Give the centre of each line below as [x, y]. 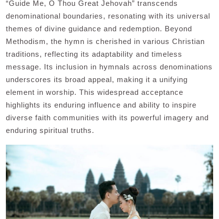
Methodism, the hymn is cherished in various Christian [105, 42]
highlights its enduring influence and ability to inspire [101, 105]
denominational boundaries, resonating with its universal [108, 16]
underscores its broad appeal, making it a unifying [97, 80]
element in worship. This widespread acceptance [95, 92]
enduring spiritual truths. [50, 131]
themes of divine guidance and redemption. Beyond [99, 29]
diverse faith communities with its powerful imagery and [107, 118]
